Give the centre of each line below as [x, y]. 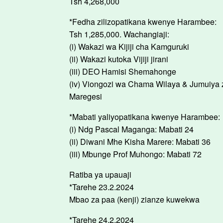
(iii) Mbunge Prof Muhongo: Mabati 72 [135, 154]
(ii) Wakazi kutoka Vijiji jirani [119, 59]
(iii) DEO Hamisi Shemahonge [123, 71]
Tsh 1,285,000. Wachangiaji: [119, 34]
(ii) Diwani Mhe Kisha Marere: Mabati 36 [140, 142]
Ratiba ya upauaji [100, 174]
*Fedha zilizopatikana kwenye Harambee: [143, 22]
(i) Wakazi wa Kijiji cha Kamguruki [129, 47]
